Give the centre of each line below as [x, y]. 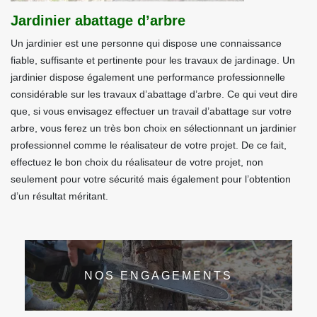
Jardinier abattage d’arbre [98, 21]
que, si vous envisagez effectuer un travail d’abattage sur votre [151, 111]
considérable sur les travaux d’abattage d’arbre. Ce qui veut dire [154, 94]
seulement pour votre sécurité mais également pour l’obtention [151, 179]
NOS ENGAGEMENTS [158, 275]
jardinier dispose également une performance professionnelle [148, 77]
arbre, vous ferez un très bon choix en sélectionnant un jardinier [154, 128]
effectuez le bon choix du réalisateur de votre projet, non [137, 162]
